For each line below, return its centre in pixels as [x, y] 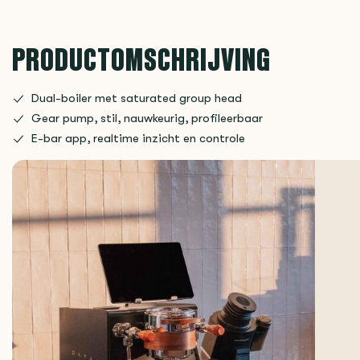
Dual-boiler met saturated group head [137, 98]
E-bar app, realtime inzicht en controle [138, 139]
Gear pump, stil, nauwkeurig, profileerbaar [147, 119]
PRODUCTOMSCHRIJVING [141, 59]
